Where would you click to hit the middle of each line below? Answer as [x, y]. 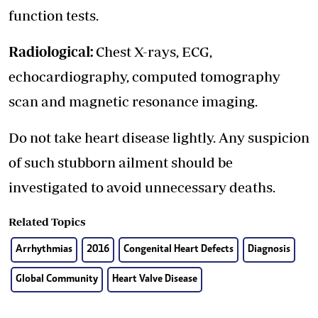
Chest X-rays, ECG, [153, 52]
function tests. [54, 16]
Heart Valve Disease [155, 280]
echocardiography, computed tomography [144, 77]
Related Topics [47, 222]
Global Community [57, 280]
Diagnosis [269, 250]
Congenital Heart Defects [179, 250]
